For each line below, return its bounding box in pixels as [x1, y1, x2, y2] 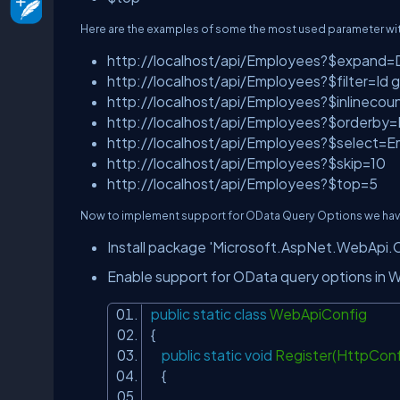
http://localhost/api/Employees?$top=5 [107, 175, 378, 192]
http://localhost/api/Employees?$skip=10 [107, 154, 386, 171]
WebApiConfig [267, 305, 372, 322]
